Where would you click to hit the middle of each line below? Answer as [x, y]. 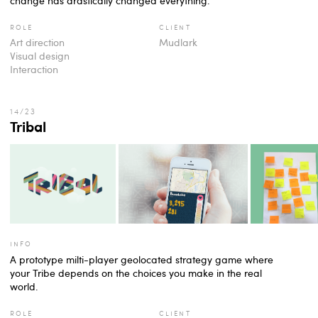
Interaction [34, 70]
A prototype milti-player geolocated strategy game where [142, 259]
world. [24, 286]
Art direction [37, 43]
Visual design [40, 56]
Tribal [28, 126]
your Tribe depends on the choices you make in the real [136, 273]
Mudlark [178, 43]
